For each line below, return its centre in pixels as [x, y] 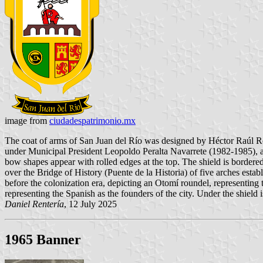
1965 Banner [43, 240]
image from [27, 121]
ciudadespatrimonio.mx [92, 121]
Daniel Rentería [34, 204]
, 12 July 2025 [90, 204]
